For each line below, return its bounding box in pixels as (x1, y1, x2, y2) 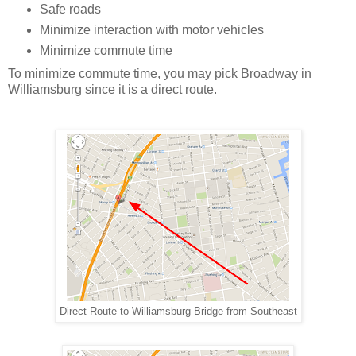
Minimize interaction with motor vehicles (39, 23, 264, 37)
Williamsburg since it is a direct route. (8, 83, 217, 97)
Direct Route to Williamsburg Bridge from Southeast (59, 305, 297, 318)
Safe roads (39, 2, 101, 17)
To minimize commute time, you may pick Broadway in (8, 67, 311, 81)
